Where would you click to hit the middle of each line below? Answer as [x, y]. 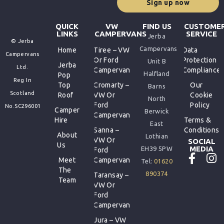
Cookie [201, 95]
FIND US [157, 26]
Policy [200, 105]
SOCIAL [201, 141]
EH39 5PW [157, 148]
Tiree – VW [112, 50]
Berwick [157, 111]
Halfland [157, 73]
